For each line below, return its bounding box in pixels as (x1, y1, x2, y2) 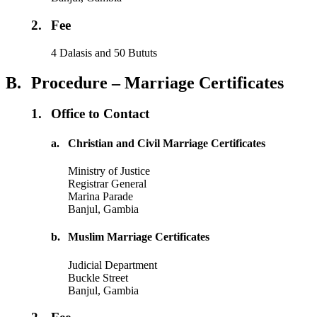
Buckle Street (68, 271, 129, 284)
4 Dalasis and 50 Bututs (51, 46, 158, 59)
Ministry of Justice (68, 165, 151, 177)
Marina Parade (68, 190, 134, 202)
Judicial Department (68, 258, 158, 271)
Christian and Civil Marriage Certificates (68, 137, 266, 149)
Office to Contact (51, 106, 150, 122)
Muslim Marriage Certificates (68, 231, 210, 243)
